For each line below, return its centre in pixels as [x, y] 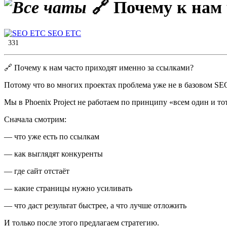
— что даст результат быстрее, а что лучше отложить [95, 206]
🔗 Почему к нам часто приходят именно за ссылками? [99, 68]
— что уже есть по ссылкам [52, 137]
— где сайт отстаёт [37, 171]
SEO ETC [63, 33]
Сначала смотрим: [35, 120]
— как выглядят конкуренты [53, 154]
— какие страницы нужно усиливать [68, 188]
